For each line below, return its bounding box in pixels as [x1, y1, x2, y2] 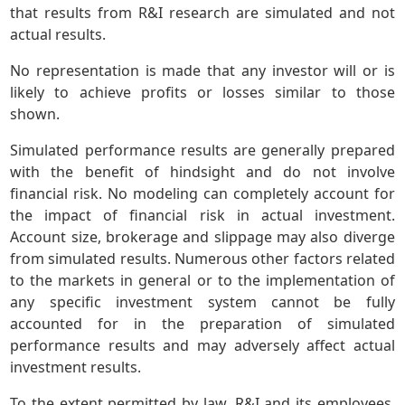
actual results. [10, 24, 107, 45]
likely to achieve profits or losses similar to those [10, 82, 395, 103]
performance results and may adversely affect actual [10, 335, 395, 356]
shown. [10, 104, 61, 125]
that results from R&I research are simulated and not [10, 3, 395, 24]
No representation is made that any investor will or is [10, 61, 395, 81]
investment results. [10, 357, 142, 378]
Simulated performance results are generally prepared [10, 140, 395, 161]
